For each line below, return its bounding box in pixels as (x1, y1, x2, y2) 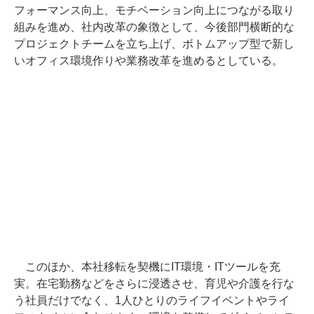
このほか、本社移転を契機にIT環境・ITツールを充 (14, 261, 280, 273)
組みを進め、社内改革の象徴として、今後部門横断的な (14, 21, 294, 34)
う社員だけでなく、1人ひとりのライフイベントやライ (14, 294, 289, 307)
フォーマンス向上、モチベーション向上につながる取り (14, 4, 294, 17)
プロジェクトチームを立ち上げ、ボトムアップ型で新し (14, 38, 294, 50)
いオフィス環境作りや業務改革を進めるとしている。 (14, 55, 283, 67)
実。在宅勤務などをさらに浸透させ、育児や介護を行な (14, 278, 294, 290)
